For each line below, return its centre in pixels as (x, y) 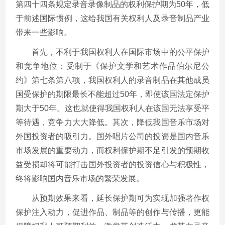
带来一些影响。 (44, 32)
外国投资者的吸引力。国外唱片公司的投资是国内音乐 (113, 136)
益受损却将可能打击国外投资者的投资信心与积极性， (113, 164)
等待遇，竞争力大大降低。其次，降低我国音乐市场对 (113, 122)
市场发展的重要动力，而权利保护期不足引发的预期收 (113, 150)
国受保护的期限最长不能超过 (68, 94)
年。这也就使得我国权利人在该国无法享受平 (129, 108)
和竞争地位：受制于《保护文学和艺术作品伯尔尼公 (113, 66)
